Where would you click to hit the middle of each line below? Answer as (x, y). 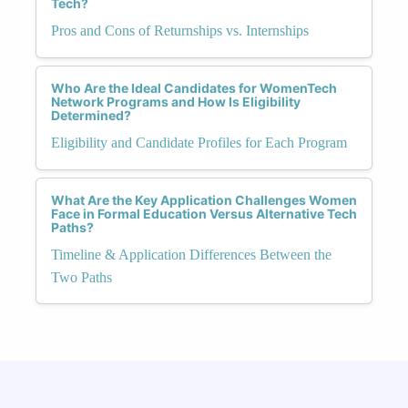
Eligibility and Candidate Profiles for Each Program (199, 142)
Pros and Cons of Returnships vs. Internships (180, 30)
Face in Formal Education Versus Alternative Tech (204, 213)
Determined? (91, 115)
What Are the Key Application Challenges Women (204, 199)
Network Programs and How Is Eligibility (176, 101)
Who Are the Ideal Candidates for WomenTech (194, 87)
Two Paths (82, 277)
